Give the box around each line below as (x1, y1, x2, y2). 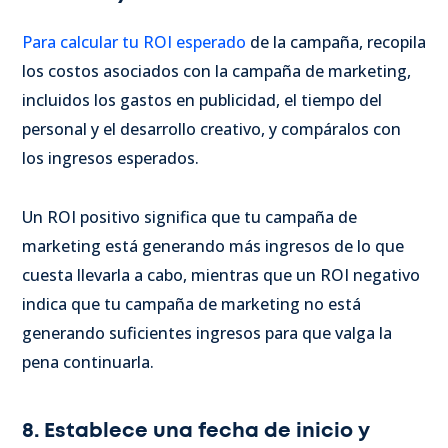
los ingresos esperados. (22, 146, 199, 169)
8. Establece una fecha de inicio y (22, 420, 370, 441)
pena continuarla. (22, 350, 154, 373)
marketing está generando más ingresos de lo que (22, 234, 404, 257)
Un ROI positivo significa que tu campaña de (22, 205, 357, 228)
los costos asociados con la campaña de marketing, (22, 59, 411, 82)
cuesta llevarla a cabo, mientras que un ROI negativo (22, 263, 420, 286)
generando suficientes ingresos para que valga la (22, 321, 392, 344)
